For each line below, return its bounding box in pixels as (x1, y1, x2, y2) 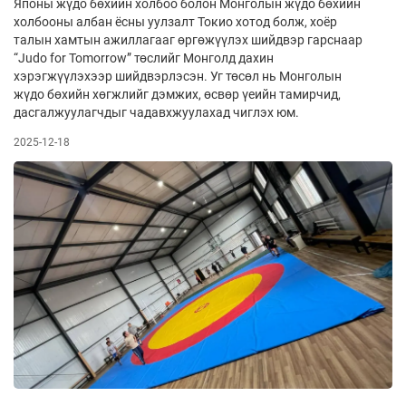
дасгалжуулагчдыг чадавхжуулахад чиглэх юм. (14, 105, 299, 121)
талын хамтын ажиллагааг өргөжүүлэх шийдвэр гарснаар (14, 33, 362, 48)
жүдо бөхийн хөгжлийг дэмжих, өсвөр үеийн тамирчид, (14, 87, 341, 102)
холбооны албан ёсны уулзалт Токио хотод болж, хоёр (14, 14, 337, 30)
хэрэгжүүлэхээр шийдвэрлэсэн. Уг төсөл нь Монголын (14, 69, 342, 84)
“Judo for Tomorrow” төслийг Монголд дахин (14, 51, 274, 66)
